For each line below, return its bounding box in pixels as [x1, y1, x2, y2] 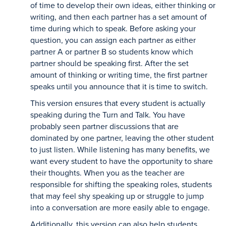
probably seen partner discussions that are [30, 121, 179, 132]
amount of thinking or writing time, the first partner [30, 69, 207, 80]
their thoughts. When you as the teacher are [30, 167, 185, 178]
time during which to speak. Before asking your [30, 23, 196, 34]
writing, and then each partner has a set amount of [30, 11, 207, 22]
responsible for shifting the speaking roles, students [30, 179, 212, 190]
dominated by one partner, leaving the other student [30, 132, 214, 143]
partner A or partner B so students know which [30, 46, 193, 57]
